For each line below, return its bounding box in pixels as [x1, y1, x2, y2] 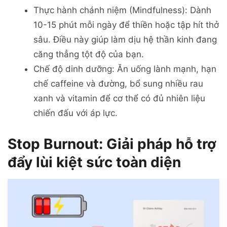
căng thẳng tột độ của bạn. [33, 49, 144, 60]
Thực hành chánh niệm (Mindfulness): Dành [33, 5, 211, 16]
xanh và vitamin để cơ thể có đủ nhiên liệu [33, 93, 205, 104]
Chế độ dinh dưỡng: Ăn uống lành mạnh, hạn [33, 64, 216, 74]
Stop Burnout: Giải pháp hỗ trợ [8, 135, 216, 153]
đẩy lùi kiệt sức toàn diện [8, 154, 181, 171]
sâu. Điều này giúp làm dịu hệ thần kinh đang [33, 34, 217, 45]
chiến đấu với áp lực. [33, 108, 118, 119]
